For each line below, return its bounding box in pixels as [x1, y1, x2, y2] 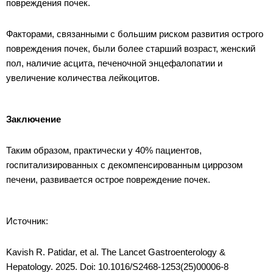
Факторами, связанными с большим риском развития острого [6, 28, 263, 39]
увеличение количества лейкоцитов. [6, 72, 160, 83]
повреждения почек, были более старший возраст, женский [6, 43, 255, 54]
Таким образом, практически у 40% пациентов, [6, 144, 202, 155]
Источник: [6, 215, 48, 226]
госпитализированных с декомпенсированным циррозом [6, 159, 243, 170]
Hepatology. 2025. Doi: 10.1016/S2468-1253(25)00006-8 [6, 261, 229, 272]
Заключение [6, 113, 61, 124]
